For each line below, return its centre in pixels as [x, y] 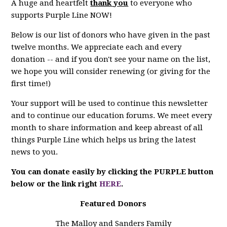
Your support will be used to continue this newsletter [110, 103]
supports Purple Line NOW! [62, 15]
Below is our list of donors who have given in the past [111, 35]
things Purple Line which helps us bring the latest [104, 140]
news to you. [35, 152]
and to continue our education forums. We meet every [112, 116]
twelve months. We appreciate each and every [97, 47]
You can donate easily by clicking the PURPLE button [112, 172]
